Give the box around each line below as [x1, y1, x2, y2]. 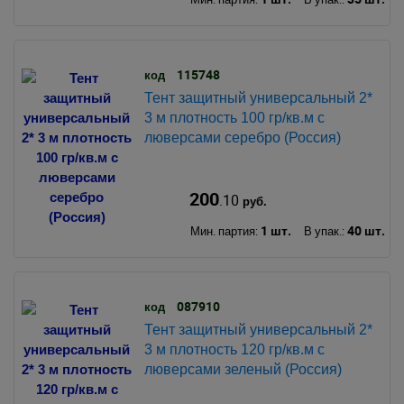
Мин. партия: [189, 223, 261, 240]
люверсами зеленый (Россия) [143, 362, 342, 378]
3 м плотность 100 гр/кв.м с [143, 110, 325, 126]
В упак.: [303, 223, 347, 240]
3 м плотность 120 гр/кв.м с [143, 342, 325, 358]
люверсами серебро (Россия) [143, 130, 341, 146]
